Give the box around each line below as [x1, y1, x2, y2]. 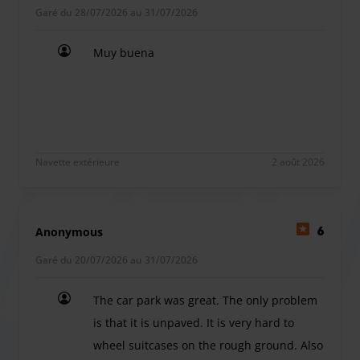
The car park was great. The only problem [93, 292, 317, 308]
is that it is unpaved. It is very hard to [93, 314, 294, 330]
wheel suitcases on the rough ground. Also [93, 337, 323, 353]
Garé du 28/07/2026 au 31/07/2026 [35, 5, 198, 19]
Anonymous [35, 223, 103, 239]
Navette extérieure [35, 154, 120, 169]
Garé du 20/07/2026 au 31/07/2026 [35, 252, 198, 267]
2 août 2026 [272, 154, 325, 169]
